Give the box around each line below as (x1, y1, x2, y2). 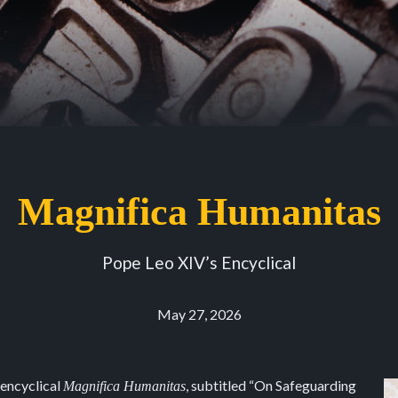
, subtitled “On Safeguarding (186, 377, 356, 394)
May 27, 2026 (156, 306, 242, 322)
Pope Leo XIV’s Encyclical (102, 252, 296, 273)
